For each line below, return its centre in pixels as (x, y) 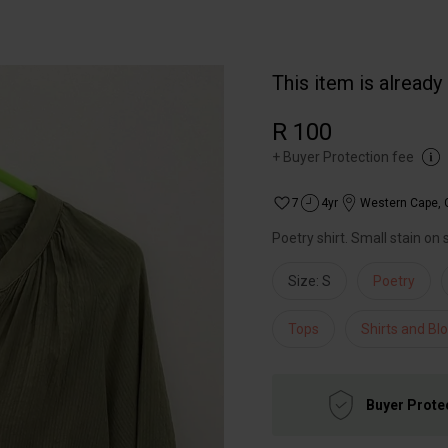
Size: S (309, 281)
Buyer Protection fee (348, 157)
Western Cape (399, 203)
